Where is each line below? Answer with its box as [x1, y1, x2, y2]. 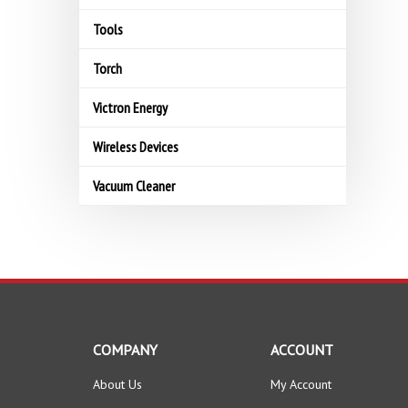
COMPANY [93, 341, 158, 359]
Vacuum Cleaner [93, 177, 175, 195]
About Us [93, 376, 142, 393]
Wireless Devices [93, 138, 178, 156]
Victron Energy [93, 98, 168, 117]
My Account [270, 376, 331, 393]
